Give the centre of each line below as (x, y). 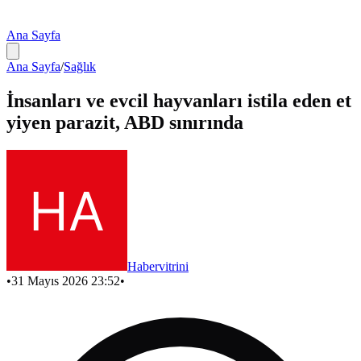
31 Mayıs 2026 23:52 (66, 280)
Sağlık (80, 66)
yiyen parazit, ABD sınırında (125, 122)
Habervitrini (158, 266)
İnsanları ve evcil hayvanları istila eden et (179, 100)
